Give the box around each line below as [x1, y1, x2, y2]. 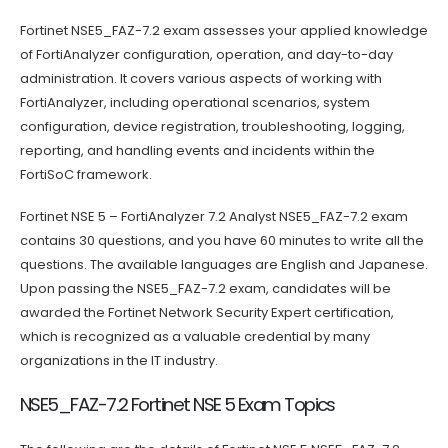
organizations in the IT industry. [20, 351, 218, 371]
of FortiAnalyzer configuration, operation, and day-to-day [20, 44, 393, 64]
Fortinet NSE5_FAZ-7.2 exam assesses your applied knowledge [20, 20, 428, 40]
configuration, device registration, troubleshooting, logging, [20, 116, 405, 136]
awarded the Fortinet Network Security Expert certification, [20, 303, 394, 323]
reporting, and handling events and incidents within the [20, 140, 375, 160]
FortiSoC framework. [20, 164, 152, 184]
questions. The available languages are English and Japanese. [20, 255, 428, 275]
